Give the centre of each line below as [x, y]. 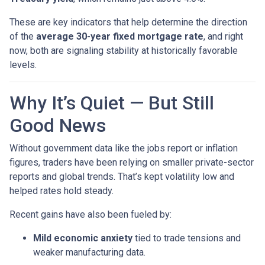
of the [23, 36]
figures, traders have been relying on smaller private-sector [132, 162]
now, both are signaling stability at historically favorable [124, 50]
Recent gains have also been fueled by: [91, 214]
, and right [223, 36]
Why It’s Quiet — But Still [112, 103]
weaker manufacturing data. [89, 252]
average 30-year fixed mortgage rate [120, 36]
